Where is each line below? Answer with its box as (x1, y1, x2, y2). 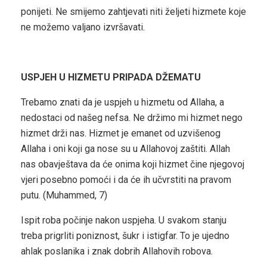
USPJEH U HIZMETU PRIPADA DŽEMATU (21, 72, 201, 83)
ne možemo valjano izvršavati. (21, 21, 145, 33)
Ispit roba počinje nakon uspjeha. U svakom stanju (21, 215, 226, 226)
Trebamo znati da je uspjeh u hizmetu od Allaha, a (21, 97, 224, 108)
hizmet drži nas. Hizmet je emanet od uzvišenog (21, 128, 221, 139)
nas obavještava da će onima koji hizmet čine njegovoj (21, 159, 244, 170)
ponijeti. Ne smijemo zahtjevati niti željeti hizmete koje (21, 6, 246, 18)
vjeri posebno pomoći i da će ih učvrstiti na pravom (21, 174, 231, 186)
